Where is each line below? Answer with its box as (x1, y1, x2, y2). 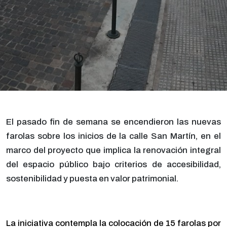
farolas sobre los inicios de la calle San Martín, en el (6, 131, 221, 141)
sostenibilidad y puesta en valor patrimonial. (6, 173, 178, 183)
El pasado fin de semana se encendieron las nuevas (6, 117, 221, 127)
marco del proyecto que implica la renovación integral (6, 145, 221, 155)
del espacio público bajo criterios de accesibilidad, (6, 159, 221, 169)
